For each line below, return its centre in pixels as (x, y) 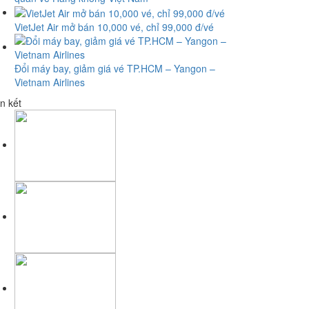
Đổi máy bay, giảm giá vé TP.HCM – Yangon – (115, 69)
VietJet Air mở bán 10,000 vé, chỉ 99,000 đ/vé (114, 27)
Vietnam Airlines (50, 82)
